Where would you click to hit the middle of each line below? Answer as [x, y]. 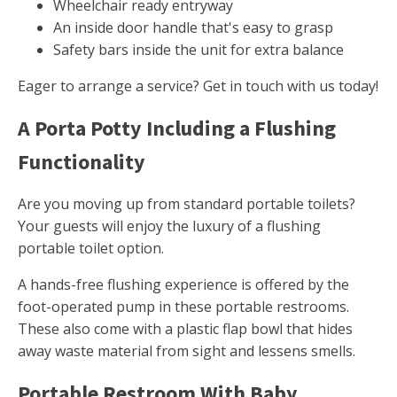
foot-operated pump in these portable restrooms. [183, 307]
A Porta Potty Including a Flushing [177, 128]
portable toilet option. [91, 249]
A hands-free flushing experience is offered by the [183, 285]
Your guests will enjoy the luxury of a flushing [169, 226]
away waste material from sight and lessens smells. [187, 351]
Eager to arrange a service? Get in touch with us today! [198, 86]
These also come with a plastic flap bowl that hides [185, 329]
